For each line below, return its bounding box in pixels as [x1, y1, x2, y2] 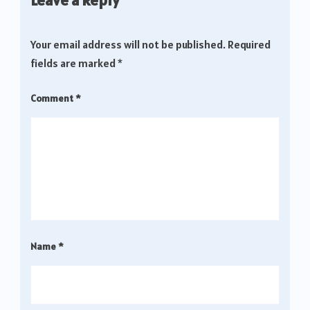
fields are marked [30, 56, 118, 71]
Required [228, 37, 271, 52]
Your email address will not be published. [30, 37, 226, 52]
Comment [30, 92, 75, 105]
